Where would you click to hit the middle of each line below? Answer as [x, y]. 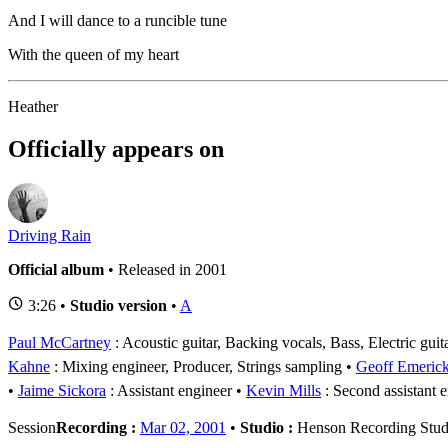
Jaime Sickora [62, 390]
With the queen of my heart [93, 54]
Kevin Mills [283, 390]
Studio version [118, 305]
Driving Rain [49, 235]
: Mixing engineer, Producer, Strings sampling [196, 366]
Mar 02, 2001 [183, 427]
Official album [56, 269]
